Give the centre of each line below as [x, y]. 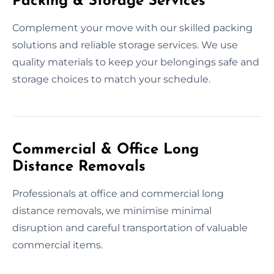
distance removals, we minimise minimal [112, 210]
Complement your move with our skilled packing [132, 28]
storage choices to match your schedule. [111, 79]
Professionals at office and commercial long [118, 193]
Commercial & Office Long [106, 150]
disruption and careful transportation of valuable [130, 228]
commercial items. [57, 245]
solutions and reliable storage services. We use [125, 45]
